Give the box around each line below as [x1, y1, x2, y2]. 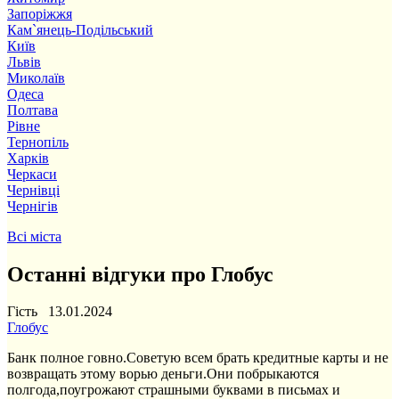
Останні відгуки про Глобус [7, 262, 273, 286]
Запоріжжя [7, 5, 72, 21]
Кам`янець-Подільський [7, 21, 153, 37]
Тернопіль [7, 134, 69, 150]
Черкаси [7, 166, 57, 182]
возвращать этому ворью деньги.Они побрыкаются [7, 366, 319, 382]
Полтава [7, 102, 58, 118]
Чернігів [7, 198, 58, 214]
